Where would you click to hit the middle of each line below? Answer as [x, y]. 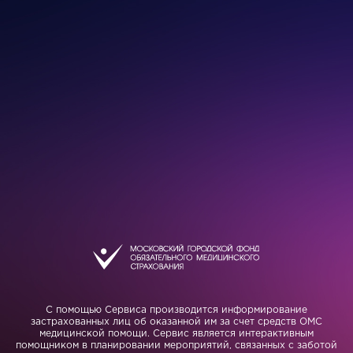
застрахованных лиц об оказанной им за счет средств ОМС [176, 322]
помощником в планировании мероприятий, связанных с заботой [176, 346]
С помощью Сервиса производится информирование [176, 310]
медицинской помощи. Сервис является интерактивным [176, 334]
